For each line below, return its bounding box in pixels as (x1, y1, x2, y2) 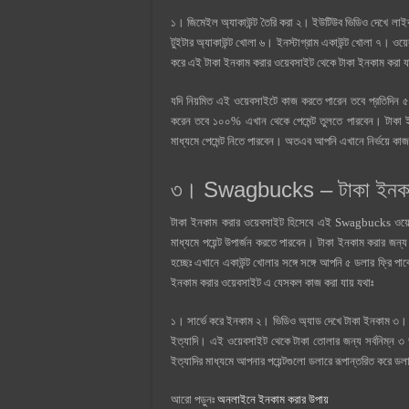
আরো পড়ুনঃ (171, 392, 217, 406)
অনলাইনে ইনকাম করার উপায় (217, 392, 329, 406)
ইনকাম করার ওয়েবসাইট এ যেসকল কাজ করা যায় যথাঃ (171, 275, 376, 289)
